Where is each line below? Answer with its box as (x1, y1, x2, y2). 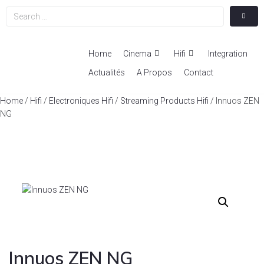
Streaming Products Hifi (120, 96, 209, 105)
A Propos (137, 68, 173, 77)
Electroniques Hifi (49, 96, 113, 105)
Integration (208, 49, 248, 58)
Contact (184, 68, 214, 77)
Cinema (123, 49, 152, 58)
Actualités (88, 68, 126, 77)
